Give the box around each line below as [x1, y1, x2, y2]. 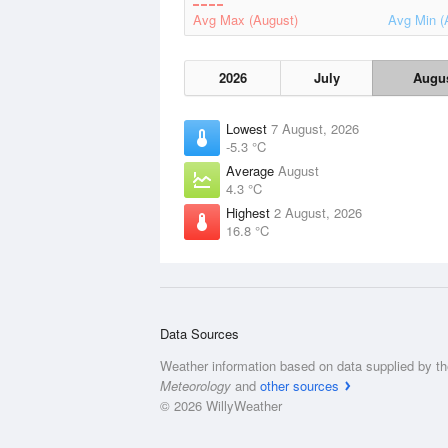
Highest [226, 203, 274, 222]
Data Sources [160, 324, 239, 343]
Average [226, 161, 278, 180]
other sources [260, 376, 339, 395]
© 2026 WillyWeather [160, 396, 282, 415]
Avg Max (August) [193, 10, 298, 29]
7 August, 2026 [271, 119, 359, 138]
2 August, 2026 [274, 203, 362, 222]
